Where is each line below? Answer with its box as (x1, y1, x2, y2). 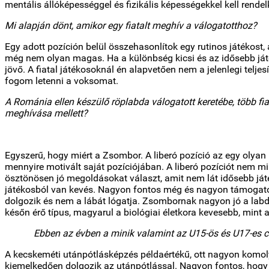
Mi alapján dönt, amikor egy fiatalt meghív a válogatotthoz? (5, 19, 257, 31)
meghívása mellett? (5, 107, 88, 119)
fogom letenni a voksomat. (5, 74, 118, 86)
